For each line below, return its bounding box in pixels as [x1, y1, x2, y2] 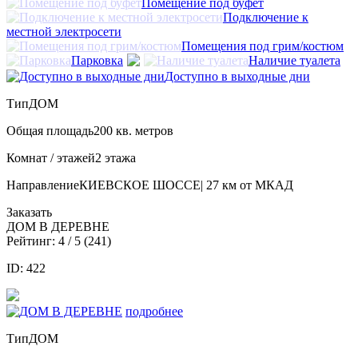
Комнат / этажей [6, 150, 95, 165]
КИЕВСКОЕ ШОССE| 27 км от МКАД [79, 177, 293, 192]
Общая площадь [6, 123, 93, 137]
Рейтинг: [6, 233, 58, 248]
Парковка [71, 53, 123, 67]
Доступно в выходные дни [165, 69, 310, 83]
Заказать [6, 205, 52, 219]
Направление [6, 177, 79, 192]
